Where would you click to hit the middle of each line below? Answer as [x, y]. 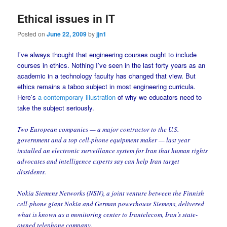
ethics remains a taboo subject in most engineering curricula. [107, 87]
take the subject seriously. [56, 108]
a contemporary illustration [77, 97]
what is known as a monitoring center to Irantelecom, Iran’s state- [108, 214]
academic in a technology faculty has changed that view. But [107, 76]
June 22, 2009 [67, 34]
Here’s [28, 97]
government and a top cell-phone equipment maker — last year [104, 140]
